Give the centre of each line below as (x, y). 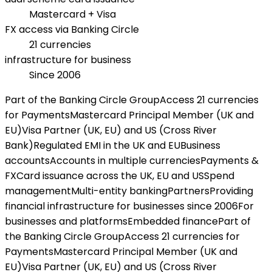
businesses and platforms (66, 221)
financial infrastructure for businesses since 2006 (121, 206)
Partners (189, 191)
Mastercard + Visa (73, 14)
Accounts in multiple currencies (125, 160)
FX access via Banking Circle (72, 29)
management (38, 191)
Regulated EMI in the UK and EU (107, 145)
